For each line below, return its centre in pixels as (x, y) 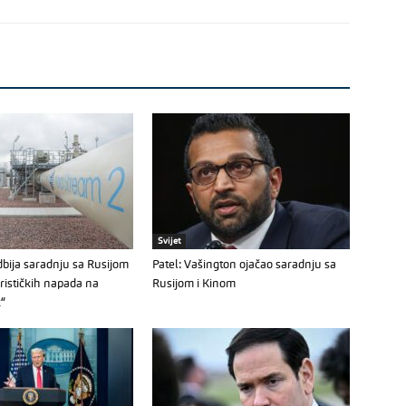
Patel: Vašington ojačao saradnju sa (244, 265)
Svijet (169, 241)
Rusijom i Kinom (194, 284)
